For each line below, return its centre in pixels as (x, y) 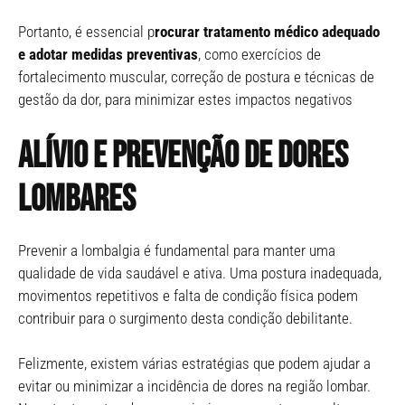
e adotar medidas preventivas (108, 54)
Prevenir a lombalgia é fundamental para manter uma (177, 250)
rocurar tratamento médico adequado (267, 32)
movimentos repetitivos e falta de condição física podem (188, 295)
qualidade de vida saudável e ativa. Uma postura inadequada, (200, 273)
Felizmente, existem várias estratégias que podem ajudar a (194, 363)
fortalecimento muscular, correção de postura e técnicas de (196, 77)
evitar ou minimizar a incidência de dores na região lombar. (194, 386)
